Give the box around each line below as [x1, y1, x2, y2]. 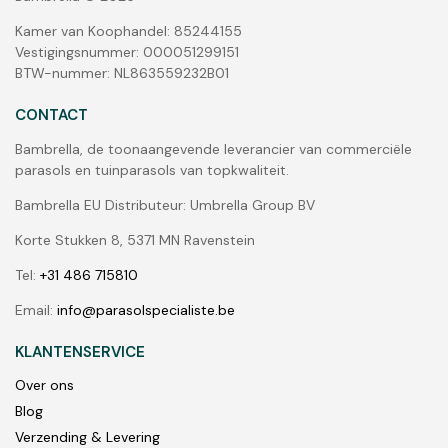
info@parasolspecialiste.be [57, 300, 235, 319]
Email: [15, 300, 57, 319]
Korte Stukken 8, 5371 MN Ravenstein [15, 230, 255, 249]
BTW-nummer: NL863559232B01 [15, 64, 229, 83]
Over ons [15, 376, 74, 395]
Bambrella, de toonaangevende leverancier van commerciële [15, 139, 412, 158]
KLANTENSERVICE [15, 341, 145, 362]
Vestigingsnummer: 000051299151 [15, 43, 239, 62]
